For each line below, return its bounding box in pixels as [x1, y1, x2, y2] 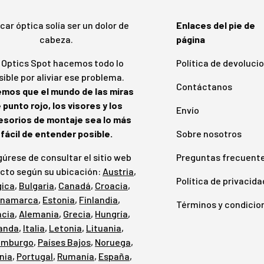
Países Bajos [37, 236, 91, 248]
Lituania [85, 222, 121, 234]
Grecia [63, 208, 91, 220]
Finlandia [79, 194, 118, 206]
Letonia [48, 222, 82, 234]
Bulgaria [18, 180, 54, 192]
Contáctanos [176, 81, 232, 93]
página [176, 34, 205, 45]
